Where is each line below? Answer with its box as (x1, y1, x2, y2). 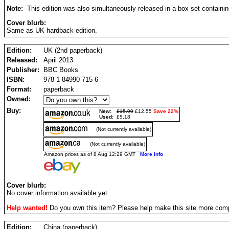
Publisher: (7, 65, 39, 74)
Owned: (7, 95, 31, 103)
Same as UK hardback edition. (7, 27, 97, 35)
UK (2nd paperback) (43, 46, 102, 54)
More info (140, 151, 163, 157)
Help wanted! (7, 203, 48, 212)
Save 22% (153, 108, 178, 114)
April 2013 (43, 56, 73, 64)
